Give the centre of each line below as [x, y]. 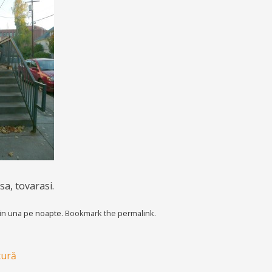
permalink [136, 213]
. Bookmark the [90, 213]
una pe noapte [35, 213]
